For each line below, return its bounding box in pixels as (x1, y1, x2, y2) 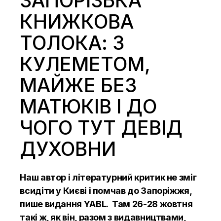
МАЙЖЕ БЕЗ (20, 73, 137, 97)
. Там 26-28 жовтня (106, 198, 193, 209)
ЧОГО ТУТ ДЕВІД (20, 115, 183, 139)
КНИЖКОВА (20, 9, 134, 33)
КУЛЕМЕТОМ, (20, 52, 151, 75)
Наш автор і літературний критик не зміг (20, 172, 197, 183)
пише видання (20, 198, 84, 209)
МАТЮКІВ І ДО (20, 94, 157, 118)
